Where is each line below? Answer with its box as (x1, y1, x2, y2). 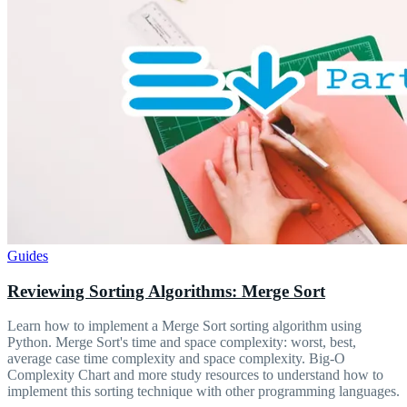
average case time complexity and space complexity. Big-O (7, 351, 345, 367)
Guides (7, 247, 48, 263)
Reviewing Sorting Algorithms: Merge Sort (7, 281, 325, 301)
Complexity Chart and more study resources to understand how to (7, 367, 383, 383)
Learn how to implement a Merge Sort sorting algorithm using (7, 318, 362, 334)
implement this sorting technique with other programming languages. (7, 383, 400, 400)
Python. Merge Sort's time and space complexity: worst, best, (7, 334, 356, 351)
